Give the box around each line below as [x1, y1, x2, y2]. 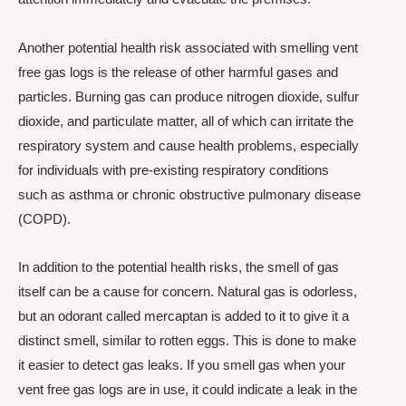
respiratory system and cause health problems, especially [18, 137, 359, 153]
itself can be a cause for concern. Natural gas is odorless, [18, 283, 357, 299]
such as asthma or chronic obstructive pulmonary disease [18, 186, 361, 202]
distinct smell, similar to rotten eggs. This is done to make [18, 332, 356, 348]
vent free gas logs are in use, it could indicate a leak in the [18, 381, 357, 397]
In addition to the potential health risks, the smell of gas [18, 258, 339, 275]
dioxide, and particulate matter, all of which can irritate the [18, 112, 353, 129]
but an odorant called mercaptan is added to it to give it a [18, 307, 349, 324]
